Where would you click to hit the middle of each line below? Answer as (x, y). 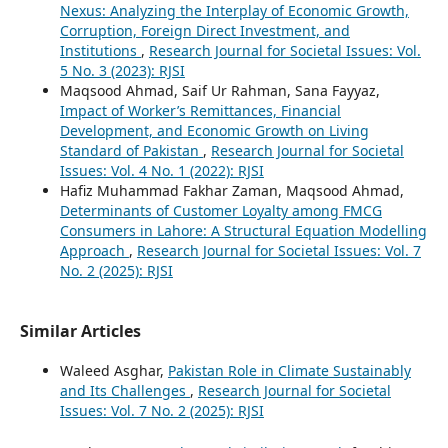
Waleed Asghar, (113, 370)
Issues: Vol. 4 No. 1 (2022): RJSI (161, 170)
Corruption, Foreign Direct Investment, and (204, 30)
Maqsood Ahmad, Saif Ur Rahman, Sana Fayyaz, (219, 90)
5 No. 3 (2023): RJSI (122, 70)
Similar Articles (80, 330)
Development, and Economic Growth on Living (214, 130)
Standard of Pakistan (131, 150)
